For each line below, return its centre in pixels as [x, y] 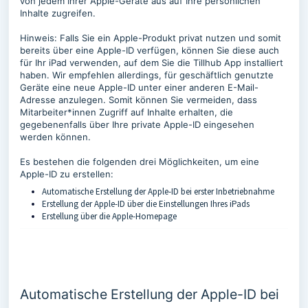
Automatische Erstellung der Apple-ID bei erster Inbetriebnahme [158, 191]
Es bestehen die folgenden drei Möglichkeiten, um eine [140, 162]
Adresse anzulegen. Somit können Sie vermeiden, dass [139, 100]
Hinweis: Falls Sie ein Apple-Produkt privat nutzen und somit [151, 38]
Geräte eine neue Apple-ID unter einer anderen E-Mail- [139, 87]
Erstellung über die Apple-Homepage [109, 216]
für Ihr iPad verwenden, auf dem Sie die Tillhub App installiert [152, 63]
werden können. [57, 137]
